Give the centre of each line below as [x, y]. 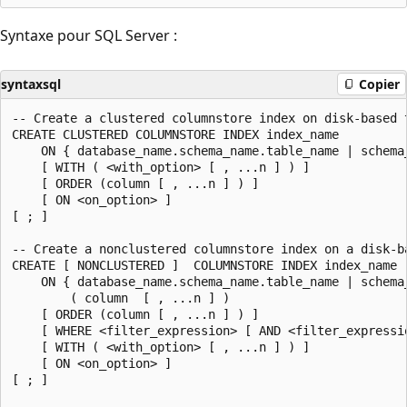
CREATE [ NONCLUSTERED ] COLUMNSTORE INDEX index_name [204, 265]
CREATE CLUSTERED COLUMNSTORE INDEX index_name [175, 134]
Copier [379, 84]
